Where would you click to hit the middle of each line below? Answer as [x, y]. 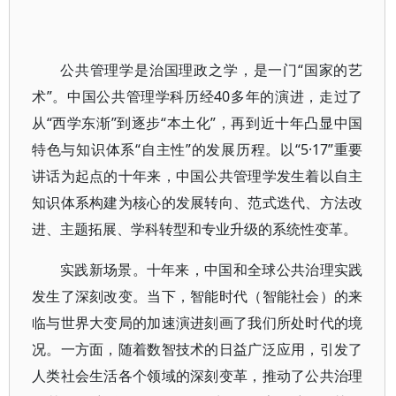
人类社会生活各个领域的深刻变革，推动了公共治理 [198, 376]
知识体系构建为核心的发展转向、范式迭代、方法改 [198, 202]
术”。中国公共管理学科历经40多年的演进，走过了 [198, 96]
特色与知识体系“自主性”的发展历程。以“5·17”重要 [198, 149]
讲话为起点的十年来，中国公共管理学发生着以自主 [198, 176]
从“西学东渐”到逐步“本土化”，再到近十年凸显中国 [198, 123]
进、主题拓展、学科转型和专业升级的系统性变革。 [194, 229]
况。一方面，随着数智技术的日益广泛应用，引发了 [198, 349]
